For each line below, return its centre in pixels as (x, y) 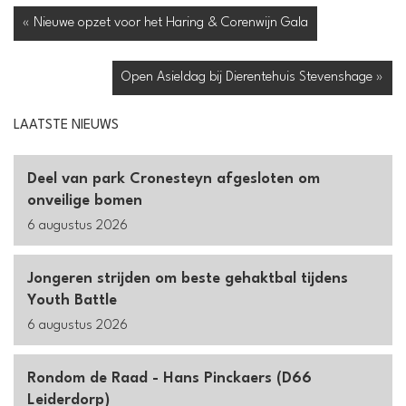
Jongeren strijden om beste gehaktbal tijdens (188, 279)
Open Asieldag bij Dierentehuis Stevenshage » (252, 78)
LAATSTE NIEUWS (66, 126)
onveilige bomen (85, 201)
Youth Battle (72, 301)
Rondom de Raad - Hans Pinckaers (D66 (169, 379)
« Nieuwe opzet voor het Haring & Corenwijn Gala (165, 24)
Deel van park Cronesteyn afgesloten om (174, 179)
